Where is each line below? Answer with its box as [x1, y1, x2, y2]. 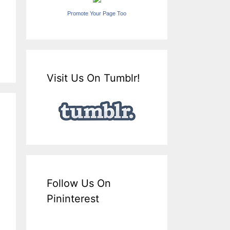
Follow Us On [47, 177, 111, 189]
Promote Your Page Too [67, 10, 126, 16]
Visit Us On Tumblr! [47, 71, 140, 84]
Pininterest [47, 192, 99, 205]
